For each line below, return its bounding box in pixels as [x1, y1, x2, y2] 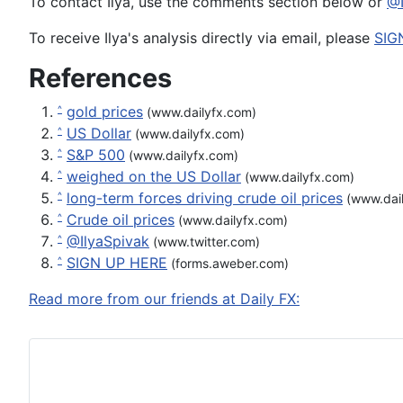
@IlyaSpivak [67, 232, 149, 250]
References [29, 62, 172, 94]
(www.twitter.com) [149, 234, 260, 249]
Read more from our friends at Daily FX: [29, 290, 300, 308]
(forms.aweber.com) [167, 255, 289, 271]
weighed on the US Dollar [67, 167, 241, 185]
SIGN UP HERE [67, 254, 167, 272]
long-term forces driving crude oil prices [67, 189, 343, 207]
